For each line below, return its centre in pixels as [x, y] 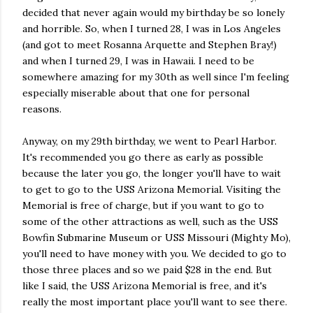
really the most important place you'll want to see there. [155, 302]
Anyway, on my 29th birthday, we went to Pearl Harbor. [150, 141]
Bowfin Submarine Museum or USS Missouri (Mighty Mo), [156, 238]
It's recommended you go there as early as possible [143, 157]
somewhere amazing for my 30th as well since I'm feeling [156, 77]
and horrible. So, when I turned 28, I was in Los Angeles [152, 29]
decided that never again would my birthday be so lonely [153, 13]
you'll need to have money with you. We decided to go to [154, 254]
